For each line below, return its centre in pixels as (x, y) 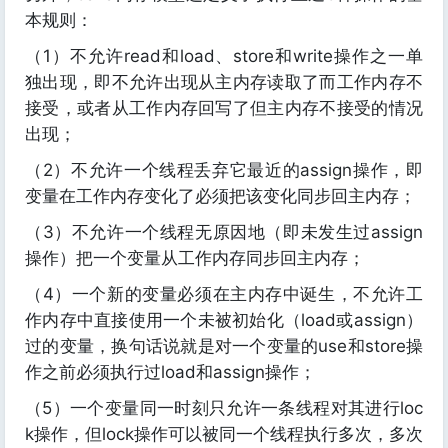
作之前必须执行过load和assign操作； (170, 372)
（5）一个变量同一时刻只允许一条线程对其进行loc (224, 408)
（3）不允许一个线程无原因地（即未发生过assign (224, 232)
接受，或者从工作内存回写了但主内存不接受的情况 (224, 108)
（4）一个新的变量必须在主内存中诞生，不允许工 (224, 294)
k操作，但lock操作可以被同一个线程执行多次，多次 (224, 434)
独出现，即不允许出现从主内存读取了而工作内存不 (224, 82)
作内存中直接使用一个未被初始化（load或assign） (224, 320)
